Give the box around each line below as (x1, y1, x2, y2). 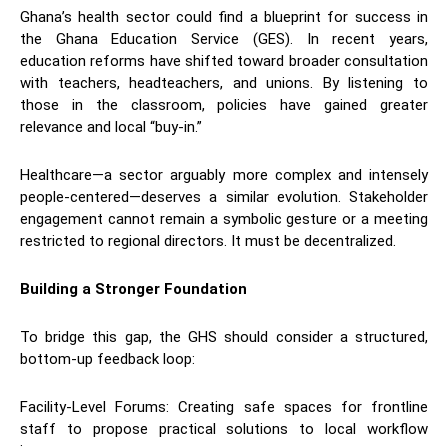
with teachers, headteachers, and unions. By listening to (20, 73, 428, 92)
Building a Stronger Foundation (20, 279, 247, 298)
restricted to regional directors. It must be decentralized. (20, 231, 396, 250)
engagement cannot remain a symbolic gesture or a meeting (20, 209, 428, 228)
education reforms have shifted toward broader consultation (20, 51, 428, 70)
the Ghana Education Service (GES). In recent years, (20, 29, 428, 48)
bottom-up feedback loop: (20, 349, 195, 368)
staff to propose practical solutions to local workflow (20, 419, 428, 438)
